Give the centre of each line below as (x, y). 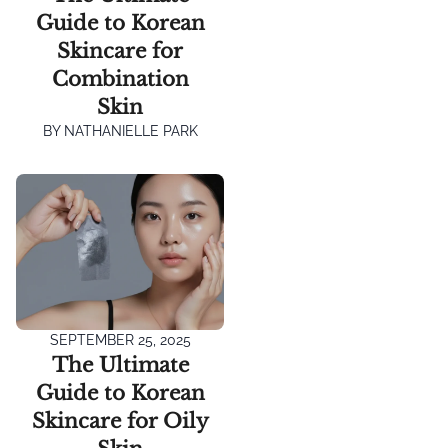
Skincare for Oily (120, 421)
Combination (120, 79)
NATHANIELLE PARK (128, 131)
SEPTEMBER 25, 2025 (120, 340)
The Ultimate (120, 365)
